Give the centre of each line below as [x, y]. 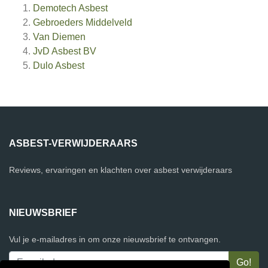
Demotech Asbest [70, 8]
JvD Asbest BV [65, 51]
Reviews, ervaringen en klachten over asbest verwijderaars [121, 170]
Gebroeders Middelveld [83, 23]
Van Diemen [59, 37]
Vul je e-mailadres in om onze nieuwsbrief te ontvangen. [115, 240]
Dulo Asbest [59, 66]
